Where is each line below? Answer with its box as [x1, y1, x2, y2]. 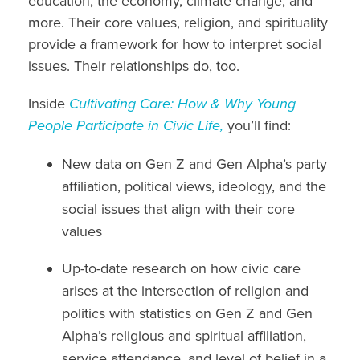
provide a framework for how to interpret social [28, 35, 321, 54]
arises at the [62, 282, 142, 301]
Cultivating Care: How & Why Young [69, 95, 296, 113]
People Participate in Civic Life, [28, 117, 223, 135]
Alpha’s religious [62, 327, 169, 346]
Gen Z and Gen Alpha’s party [145, 155, 328, 174]
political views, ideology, [121, 178, 280, 196]
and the [279, 178, 327, 196]
